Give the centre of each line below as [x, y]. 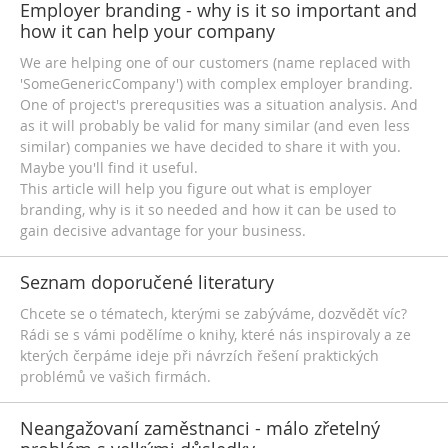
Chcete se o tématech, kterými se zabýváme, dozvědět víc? [213, 313]
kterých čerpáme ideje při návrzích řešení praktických [199, 355]
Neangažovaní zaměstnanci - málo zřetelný [200, 428]
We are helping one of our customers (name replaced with [215, 62]
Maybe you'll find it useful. [109, 167]
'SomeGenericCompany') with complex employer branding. [216, 83]
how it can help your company [147, 31]
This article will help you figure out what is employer [196, 188]
